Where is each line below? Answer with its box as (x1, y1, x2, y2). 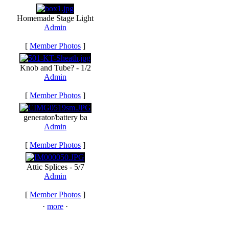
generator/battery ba (23, 113, 87, 122)
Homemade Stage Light (17, 14, 94, 22)
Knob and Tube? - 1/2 (19, 63, 91, 72)
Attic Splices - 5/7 (26, 163, 84, 171)
